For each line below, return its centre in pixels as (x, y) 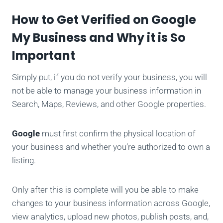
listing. (24, 161)
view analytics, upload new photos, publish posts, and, (110, 217)
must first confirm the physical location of (118, 134)
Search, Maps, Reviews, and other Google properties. (109, 104)
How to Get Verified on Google (104, 20)
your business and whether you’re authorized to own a (111, 147)
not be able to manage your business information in (107, 91)
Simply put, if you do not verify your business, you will (110, 77)
